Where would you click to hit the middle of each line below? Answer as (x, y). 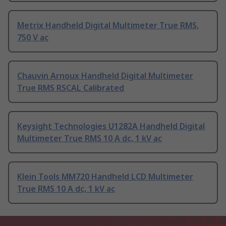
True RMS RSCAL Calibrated (71, 88)
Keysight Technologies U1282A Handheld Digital (111, 126)
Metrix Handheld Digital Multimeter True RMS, (108, 25)
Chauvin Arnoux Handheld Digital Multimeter (105, 76)
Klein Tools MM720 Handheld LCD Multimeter (105, 177)
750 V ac (33, 38)
